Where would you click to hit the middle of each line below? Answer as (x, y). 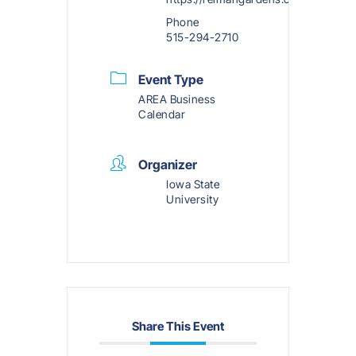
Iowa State (193, 184)
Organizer (168, 164)
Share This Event (178, 326)
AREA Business (177, 99)
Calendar (162, 114)
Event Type (171, 79)
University (192, 199)
